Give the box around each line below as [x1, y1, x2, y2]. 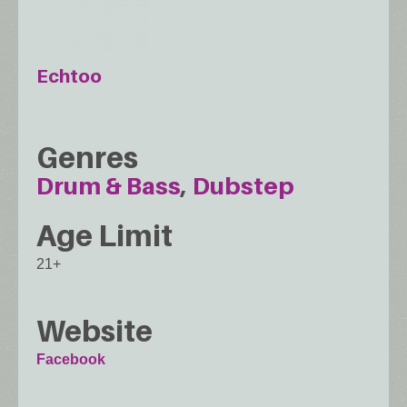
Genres [36, 139, 138, 174]
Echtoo [36, 65, 102, 88]
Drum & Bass [36, 171, 181, 200]
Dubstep [193, 171, 294, 200]
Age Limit [36, 217, 173, 253]
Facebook [36, 352, 105, 368]
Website [36, 313, 153, 349]
